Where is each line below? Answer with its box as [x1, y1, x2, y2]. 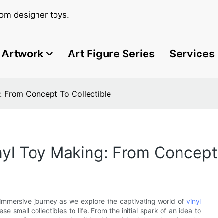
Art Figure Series [68, 47, 155, 60]
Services [169, 47, 215, 60]
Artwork [1, 47, 44, 60]
